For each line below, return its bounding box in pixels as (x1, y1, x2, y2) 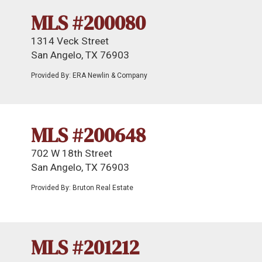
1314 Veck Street (31, 35, 109, 47)
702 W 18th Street (31, 147, 112, 159)
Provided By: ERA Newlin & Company (31, 71, 147, 80)
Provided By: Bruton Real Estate (31, 184, 133, 192)
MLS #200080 (31, 9, 146, 36)
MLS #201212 (31, 234, 139, 261)
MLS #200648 (31, 122, 146, 149)
